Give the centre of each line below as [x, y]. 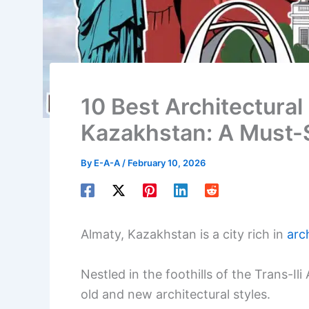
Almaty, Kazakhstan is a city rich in [184, 235]
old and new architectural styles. [176, 294]
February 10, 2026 [167, 163]
